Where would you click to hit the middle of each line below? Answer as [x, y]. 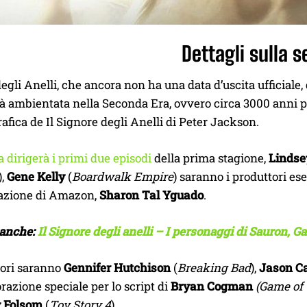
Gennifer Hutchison [117, 268]
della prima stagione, [210, 158]
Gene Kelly [36, 176]
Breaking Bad [214, 268]
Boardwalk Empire [123, 176]
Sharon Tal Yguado [151, 195]
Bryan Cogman [212, 286]
